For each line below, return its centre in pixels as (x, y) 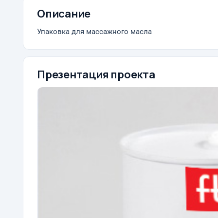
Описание (64, 14)
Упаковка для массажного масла (94, 32)
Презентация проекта (96, 74)
